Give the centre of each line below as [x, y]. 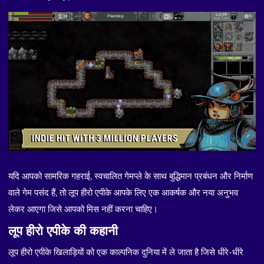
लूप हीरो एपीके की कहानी [63, 230]
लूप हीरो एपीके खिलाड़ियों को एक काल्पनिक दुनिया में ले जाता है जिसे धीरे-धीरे [126, 252]
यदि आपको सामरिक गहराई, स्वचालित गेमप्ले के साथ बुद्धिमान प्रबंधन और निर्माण [131, 176]
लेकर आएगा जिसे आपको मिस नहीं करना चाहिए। [83, 209]
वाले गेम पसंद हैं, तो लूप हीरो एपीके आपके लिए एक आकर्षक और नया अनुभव [123, 193]
